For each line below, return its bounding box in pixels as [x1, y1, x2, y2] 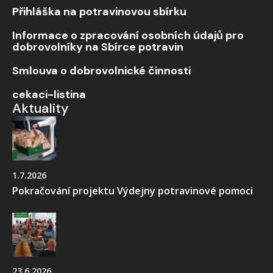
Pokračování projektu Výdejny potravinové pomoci [12, 183, 253, 197]
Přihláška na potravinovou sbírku [12, 4, 186, 19]
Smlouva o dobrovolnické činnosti [12, 63, 191, 79]
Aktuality [12, 99, 69, 118]
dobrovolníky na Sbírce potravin [12, 40, 183, 55]
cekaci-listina [12, 87, 86, 102]
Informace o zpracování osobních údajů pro [12, 28, 244, 43]
